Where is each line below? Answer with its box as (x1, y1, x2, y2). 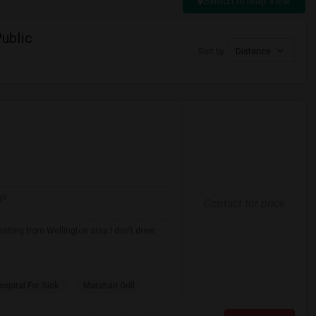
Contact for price (203, 196, 285, 210)
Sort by (198, 47, 224, 56)
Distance (236, 47, 273, 56)
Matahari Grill (83, 281, 135, 291)
